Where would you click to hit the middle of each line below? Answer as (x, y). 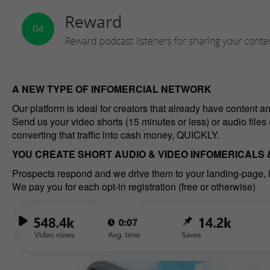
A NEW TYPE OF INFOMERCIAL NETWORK (111, 89)
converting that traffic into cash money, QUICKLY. (115, 135)
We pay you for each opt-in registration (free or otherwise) (133, 187)
